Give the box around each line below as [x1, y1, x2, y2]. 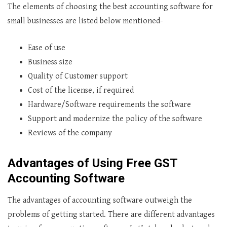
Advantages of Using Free [8, 156, 154, 170]
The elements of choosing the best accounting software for [8, 2, 213, 12]
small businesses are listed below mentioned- [8, 16, 163, 26]
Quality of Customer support [28, 71, 128, 81]
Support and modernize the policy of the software [28, 114, 202, 124]
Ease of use [28, 43, 65, 53]
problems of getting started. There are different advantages [8, 210, 215, 219]
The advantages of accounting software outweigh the [8, 196, 192, 205]
